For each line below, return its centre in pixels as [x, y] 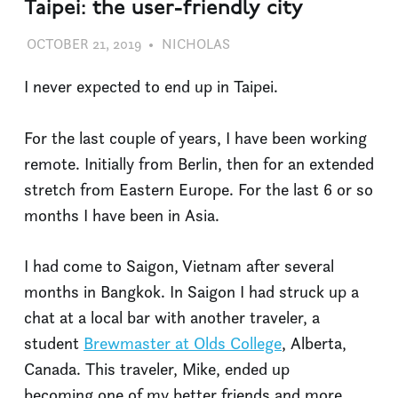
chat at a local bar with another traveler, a [172, 318]
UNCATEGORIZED [287, 44]
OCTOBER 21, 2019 [84, 44]
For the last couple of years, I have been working [195, 138]
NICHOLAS [196, 44]
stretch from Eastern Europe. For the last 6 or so [199, 189]
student [54, 344]
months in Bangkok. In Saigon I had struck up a [191, 292]
